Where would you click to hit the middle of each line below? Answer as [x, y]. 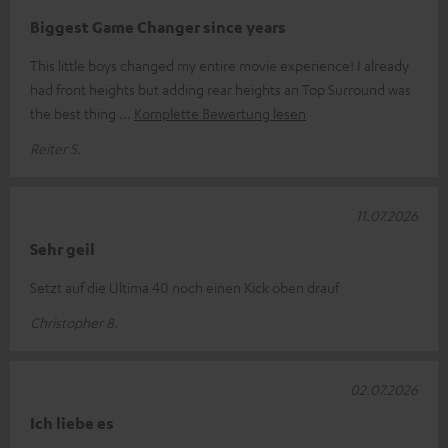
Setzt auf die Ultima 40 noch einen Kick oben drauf [184, 287]
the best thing [74, 113]
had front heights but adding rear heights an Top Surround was [220, 89]
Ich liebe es [72, 423]
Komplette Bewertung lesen [220, 113]
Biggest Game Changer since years [158, 27]
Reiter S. [55, 148]
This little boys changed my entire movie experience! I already [219, 65]
